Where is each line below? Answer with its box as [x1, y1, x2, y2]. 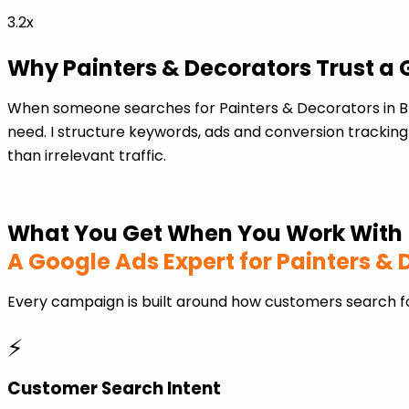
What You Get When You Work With [7, 218, 403, 248]
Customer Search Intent [7, 376, 221, 401]
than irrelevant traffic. [7, 145, 166, 166]
